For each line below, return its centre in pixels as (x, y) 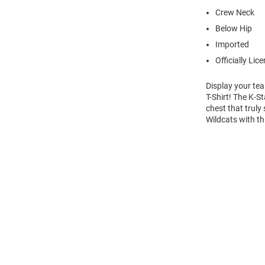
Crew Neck (235, 12)
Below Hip (234, 28)
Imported (232, 44)
